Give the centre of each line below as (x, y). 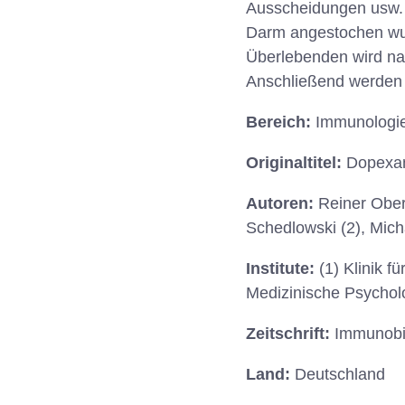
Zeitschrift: (290, 334)
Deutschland (340, 375)
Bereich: (281, 122)
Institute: (283, 269)
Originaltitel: (296, 163)
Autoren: (282, 204)
